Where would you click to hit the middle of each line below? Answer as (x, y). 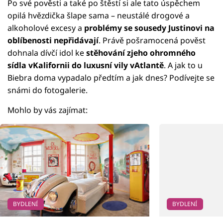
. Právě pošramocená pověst (152, 40)
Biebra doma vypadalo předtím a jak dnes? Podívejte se (111, 77)
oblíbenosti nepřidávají (53, 40)
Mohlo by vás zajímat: (48, 110)
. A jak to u (183, 65)
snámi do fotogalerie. (48, 90)
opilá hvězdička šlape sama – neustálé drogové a (99, 15)
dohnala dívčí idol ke (47, 53)
